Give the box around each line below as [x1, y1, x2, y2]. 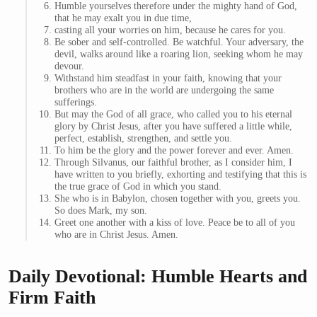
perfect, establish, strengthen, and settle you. [54, 132, 233, 144]
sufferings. [54, 96, 98, 108]
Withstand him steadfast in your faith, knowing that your [54, 72, 282, 84]
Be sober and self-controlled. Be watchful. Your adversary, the [54, 36, 304, 48]
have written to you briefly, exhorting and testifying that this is [54, 168, 307, 180]
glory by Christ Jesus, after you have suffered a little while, [54, 120, 293, 132]
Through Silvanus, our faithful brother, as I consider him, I [54, 156, 293, 168]
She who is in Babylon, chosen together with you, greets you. [54, 192, 301, 204]
